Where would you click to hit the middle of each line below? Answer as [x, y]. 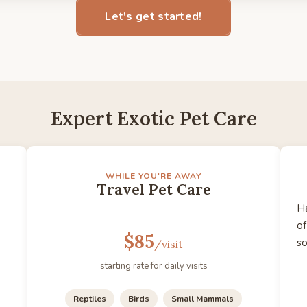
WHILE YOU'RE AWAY [153, 176]
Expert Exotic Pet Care [153, 119]
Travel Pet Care [153, 189]
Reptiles [90, 299]
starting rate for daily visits [153, 266]
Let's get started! [153, 16]
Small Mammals [202, 299]
